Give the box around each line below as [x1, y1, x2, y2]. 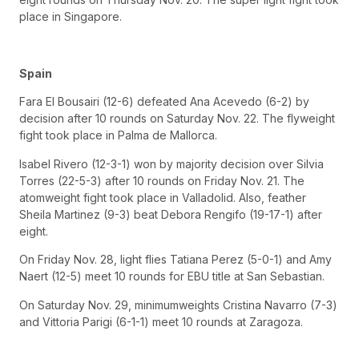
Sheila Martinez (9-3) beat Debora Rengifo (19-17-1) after [19, 207, 322, 221]
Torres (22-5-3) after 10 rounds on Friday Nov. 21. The [19, 173, 305, 188]
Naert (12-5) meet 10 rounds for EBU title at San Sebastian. [19, 269, 325, 284]
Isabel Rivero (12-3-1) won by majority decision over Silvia [19, 156, 324, 171]
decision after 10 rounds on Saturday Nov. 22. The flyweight [19, 111, 335, 126]
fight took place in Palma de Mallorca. [19, 128, 217, 143]
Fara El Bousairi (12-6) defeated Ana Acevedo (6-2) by [19, 95, 309, 109]
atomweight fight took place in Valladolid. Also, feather [19, 190, 306, 204]
